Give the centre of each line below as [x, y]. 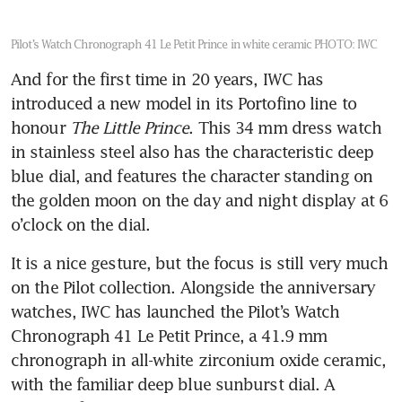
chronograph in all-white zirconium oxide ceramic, [198, 359]
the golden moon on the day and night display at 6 [199, 200]
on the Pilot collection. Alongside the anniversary [193, 287]
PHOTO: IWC [346, 44]
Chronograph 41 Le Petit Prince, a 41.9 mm [169, 335]
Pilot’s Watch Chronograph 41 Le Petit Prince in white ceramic [163, 44]
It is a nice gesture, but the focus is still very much [200, 262]
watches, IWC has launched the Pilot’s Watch [175, 311]
